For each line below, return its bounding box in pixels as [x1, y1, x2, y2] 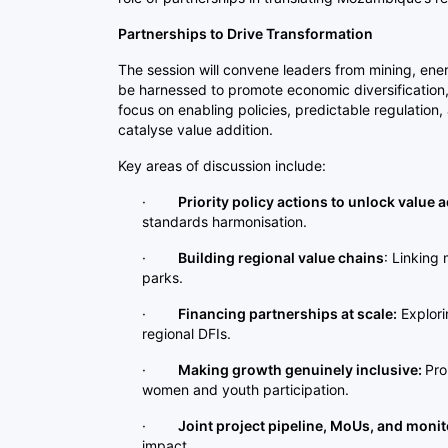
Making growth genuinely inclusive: [178, 360, 425, 378]
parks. [142, 268, 183, 286]
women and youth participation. [142, 380, 349, 398]
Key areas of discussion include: [118, 156, 326, 174]
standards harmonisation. [142, 212, 307, 230]
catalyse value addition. [118, 120, 273, 138]
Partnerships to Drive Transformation [118, 24, 373, 42]
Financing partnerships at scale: [178, 304, 397, 322]
